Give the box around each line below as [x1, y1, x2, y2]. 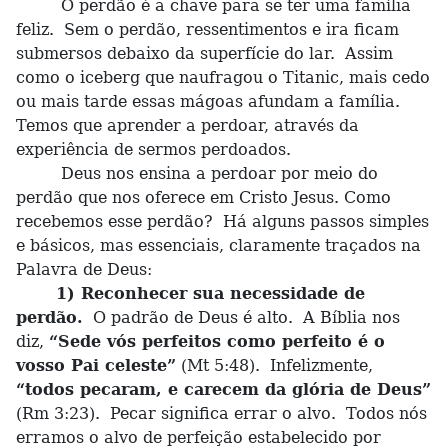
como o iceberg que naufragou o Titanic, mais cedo [16, 68, 430, 87]
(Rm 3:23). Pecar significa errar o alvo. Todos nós [16, 404, 427, 423]
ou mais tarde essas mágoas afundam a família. [16, 92, 405, 111]
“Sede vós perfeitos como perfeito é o [49, 332, 385, 351]
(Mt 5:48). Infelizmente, [176, 356, 373, 375]
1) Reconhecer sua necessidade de [56, 284, 365, 303]
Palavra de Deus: [16, 260, 152, 279]
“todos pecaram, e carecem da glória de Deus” [16, 380, 431, 399]
